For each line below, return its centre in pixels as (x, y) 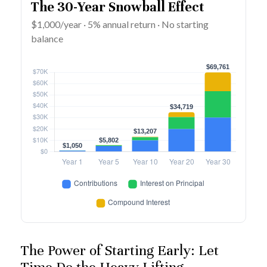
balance (47, 39)
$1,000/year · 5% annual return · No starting (120, 24)
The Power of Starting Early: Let (120, 251)
